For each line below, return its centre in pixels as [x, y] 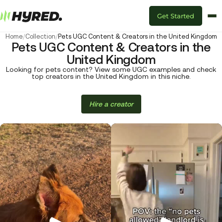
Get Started [176, 16]
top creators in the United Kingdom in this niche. [111, 76]
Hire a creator [111, 104]
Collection [40, 36]
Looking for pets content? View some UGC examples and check [111, 69]
